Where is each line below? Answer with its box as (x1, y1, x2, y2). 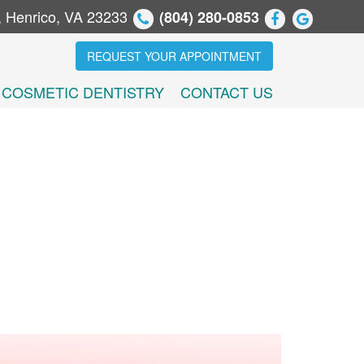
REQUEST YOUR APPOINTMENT (87, 47, 262, 64)
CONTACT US (180, 80, 273, 102)
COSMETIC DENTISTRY (2, 80, 164, 102)
